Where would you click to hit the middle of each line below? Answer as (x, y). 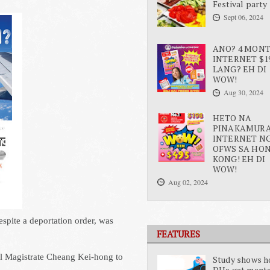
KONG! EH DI (239, 159)
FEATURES (178, 234)
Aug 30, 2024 (243, 93)
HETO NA (232, 118)
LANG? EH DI (239, 69)
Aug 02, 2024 (188, 182)
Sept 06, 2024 (243, 17)
